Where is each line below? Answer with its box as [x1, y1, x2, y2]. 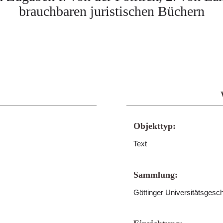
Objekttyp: [133, 121, 176, 131]
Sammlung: [133, 170, 178, 180]
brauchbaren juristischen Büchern [18, 3, 205, 19]
